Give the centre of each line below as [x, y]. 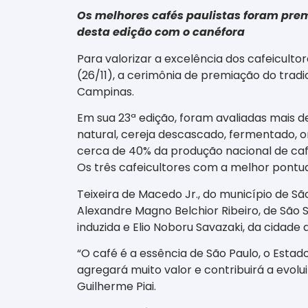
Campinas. [106, 91]
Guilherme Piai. [117, 286]
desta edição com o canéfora [161, 32]
